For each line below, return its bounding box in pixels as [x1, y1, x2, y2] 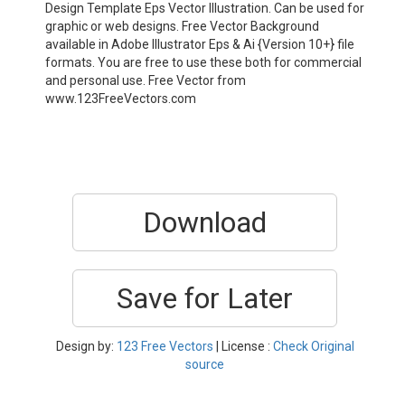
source [185, 357, 224, 372]
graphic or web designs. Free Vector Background [45, 19, 319, 33]
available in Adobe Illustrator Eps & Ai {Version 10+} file [45, 37, 354, 52]
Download [143, 205, 267, 240]
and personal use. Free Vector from [45, 73, 246, 88]
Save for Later [117, 281, 293, 316]
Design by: [55, 339, 117, 353]
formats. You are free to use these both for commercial [45, 55, 362, 70]
